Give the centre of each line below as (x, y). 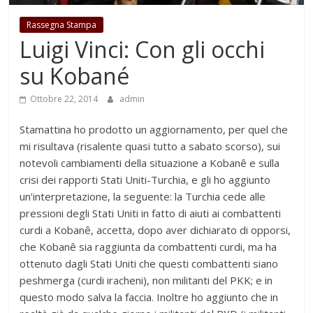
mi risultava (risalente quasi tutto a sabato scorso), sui (150, 146)
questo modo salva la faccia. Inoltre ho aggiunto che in (149, 297)
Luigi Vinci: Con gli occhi (143, 50)
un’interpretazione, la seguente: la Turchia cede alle (143, 197)
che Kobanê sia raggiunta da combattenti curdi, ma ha (148, 247)
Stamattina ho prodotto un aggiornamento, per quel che (154, 130)
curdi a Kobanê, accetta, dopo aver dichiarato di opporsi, (155, 230)
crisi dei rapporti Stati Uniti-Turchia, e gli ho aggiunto (145, 180)
